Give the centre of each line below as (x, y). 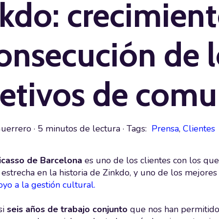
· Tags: (136, 128)
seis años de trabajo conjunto (67, 209)
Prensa (165, 128)
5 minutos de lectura (79, 128)
